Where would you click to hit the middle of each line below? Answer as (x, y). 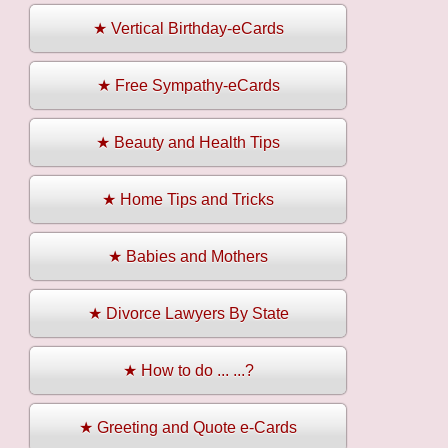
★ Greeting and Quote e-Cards (188, 428)
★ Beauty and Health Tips (188, 143)
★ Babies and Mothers (188, 257)
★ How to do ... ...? (188, 371)
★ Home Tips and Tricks (188, 200)
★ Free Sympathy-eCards (188, 86)
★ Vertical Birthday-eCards (188, 29)
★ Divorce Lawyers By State (188, 314)
